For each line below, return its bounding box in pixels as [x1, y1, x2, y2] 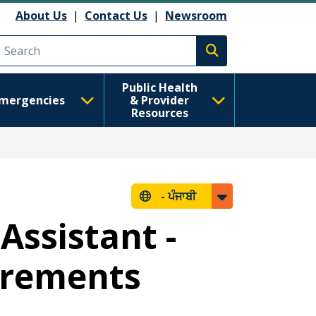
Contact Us [85, 7, 147, 23]
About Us [16, 7, 67, 23]
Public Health [121, 80, 197, 95]
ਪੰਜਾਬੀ [168, 188, 196, 204]
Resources [130, 105, 188, 121]
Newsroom [165, 7, 227, 23]
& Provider [130, 92, 190, 108]
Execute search [211, 50, 296, 66]
